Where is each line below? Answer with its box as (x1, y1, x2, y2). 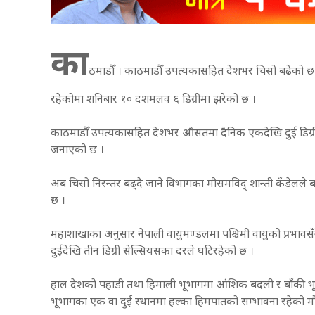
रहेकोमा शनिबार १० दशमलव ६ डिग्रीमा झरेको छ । (51, 92, 259, 108)
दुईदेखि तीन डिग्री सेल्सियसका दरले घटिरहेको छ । (51, 244, 257, 259)
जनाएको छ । (51, 143, 107, 158)
